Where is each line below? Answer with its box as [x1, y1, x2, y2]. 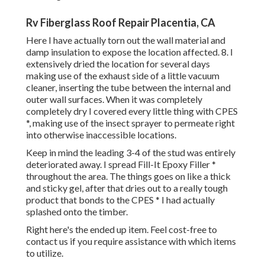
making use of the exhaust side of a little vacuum [26, 70, 219, 82]
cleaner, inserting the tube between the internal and [26, 82, 231, 93]
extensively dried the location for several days [26, 58, 210, 70]
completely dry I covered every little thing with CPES [26, 105, 238, 117]
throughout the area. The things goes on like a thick [26, 170, 231, 182]
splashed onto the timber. [26, 206, 128, 218]
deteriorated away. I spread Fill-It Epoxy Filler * [26, 159, 216, 170]
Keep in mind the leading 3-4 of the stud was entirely [26, 147, 235, 159]
